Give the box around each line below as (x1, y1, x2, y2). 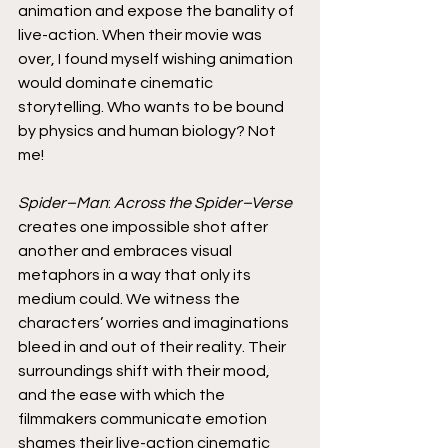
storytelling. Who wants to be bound (18, 98, 287, 115)
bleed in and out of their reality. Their (18, 338, 289, 355)
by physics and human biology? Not (18, 122, 279, 139)
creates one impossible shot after (18, 218, 271, 235)
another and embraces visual (18, 242, 235, 259)
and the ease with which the (18, 386, 228, 403)
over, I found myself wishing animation (18, 50, 296, 67)
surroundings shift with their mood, (18, 362, 273, 379)
